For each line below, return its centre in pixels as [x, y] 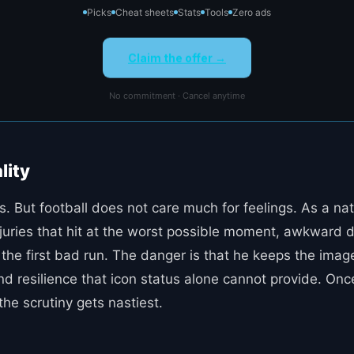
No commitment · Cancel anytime [177, 95]
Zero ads [252, 12]
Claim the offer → [177, 57]
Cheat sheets [145, 12]
